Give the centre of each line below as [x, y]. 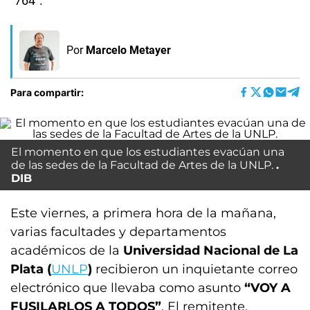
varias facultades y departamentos [118, 232]
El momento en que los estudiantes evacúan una [148, 152]
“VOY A [267, 288]
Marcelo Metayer [128, 50]
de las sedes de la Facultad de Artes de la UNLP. [142, 165]
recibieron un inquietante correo [195, 269]
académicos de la [67, 250]
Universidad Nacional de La [211, 250]
